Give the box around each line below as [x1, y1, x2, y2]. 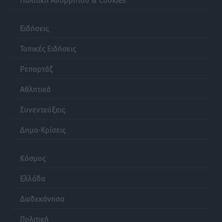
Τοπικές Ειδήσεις [20, 42, 76, 54]
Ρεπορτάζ [20, 62, 53, 74]
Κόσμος [20, 152, 46, 163]
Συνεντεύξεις [20, 103, 65, 114]
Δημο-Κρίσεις [20, 123, 65, 135]
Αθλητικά [20, 83, 51, 94]
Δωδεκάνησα [20, 192, 64, 204]
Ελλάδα [20, 172, 45, 183]
